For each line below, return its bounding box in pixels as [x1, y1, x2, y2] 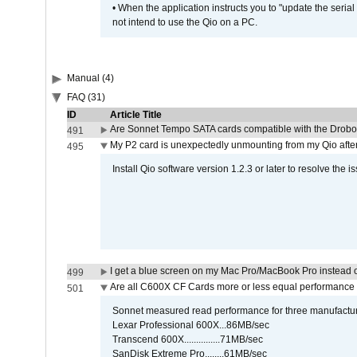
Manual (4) [66, 73, 114, 84]
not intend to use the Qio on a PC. [112, 17, 257, 28]
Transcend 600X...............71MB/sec [112, 334, 263, 345]
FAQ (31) [66, 92, 105, 103]
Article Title [109, 109, 162, 120]
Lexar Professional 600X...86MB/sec [112, 320, 269, 331]
